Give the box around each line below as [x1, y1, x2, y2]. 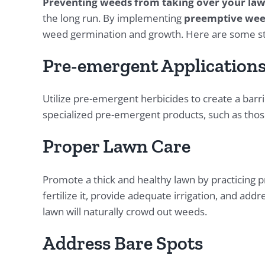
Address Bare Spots [42, 231, 203, 254]
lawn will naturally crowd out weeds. [42, 204, 207, 218]
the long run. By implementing [42, 11, 184, 25]
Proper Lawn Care [42, 135, 190, 158]
